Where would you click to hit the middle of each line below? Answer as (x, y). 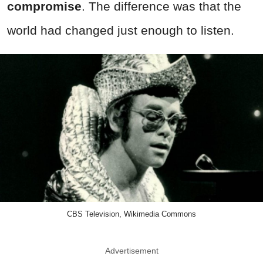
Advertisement (131, 251)
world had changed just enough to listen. (121, 31)
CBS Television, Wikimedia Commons (131, 214)
